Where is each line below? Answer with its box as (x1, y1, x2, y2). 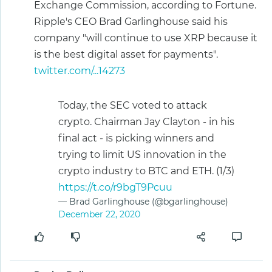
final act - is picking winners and (58, 132, 214, 144)
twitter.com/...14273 (34, 64, 125, 76)
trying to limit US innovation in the (58, 148, 226, 160)
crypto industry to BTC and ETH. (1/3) (58, 165, 234, 177)
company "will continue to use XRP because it (34, 32, 257, 44)
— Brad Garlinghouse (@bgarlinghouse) (58, 195, 228, 207)
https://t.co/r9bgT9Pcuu (58, 181, 172, 193)
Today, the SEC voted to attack (58, 99, 207, 111)
